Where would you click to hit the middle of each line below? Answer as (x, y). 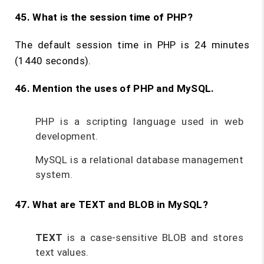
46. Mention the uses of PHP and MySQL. (115, 88)
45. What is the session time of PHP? (104, 17)
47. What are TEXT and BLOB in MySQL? (111, 204)
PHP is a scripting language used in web (139, 121)
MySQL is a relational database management (139, 160)
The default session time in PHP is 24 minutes (132, 45)
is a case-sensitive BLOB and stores (153, 237)
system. (54, 174)
